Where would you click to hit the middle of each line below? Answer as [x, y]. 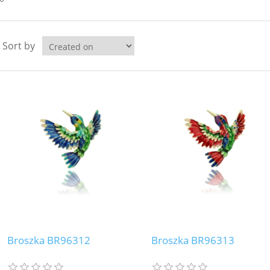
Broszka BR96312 [49, 240]
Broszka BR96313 [193, 240]
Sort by [18, 46]
